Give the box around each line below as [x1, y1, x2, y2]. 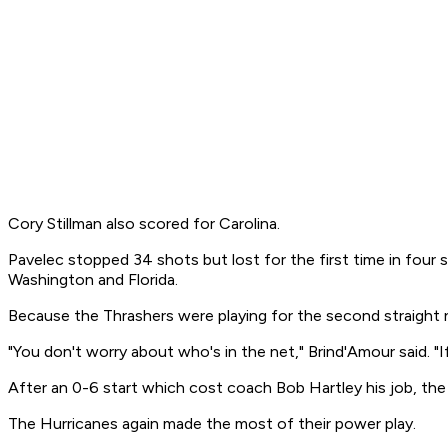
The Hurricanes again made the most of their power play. [8, 414, 416, 434]
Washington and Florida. [8, 270, 178, 290]
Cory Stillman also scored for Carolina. [8, 214, 280, 234]
